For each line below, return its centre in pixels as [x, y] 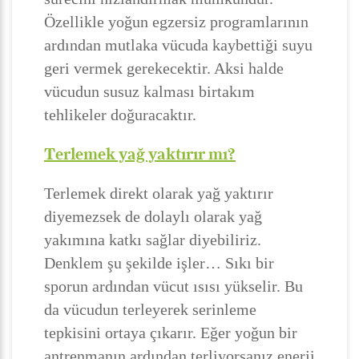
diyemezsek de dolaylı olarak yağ [153, 216]
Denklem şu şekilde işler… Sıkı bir [159, 263]
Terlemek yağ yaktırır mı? [140, 154]
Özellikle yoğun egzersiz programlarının [176, 22]
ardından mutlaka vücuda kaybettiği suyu [178, 45]
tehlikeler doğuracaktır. [120, 115]
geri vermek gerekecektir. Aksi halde [164, 68]
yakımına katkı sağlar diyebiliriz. [153, 240]
